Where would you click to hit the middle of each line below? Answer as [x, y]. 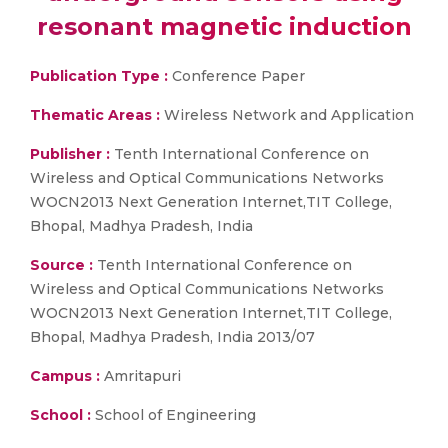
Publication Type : [99, 76]
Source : [61, 265]
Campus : [65, 376]
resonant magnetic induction [224, 26]
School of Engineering [173, 415]
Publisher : [72, 154]
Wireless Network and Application [287, 115]
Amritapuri [140, 376]
